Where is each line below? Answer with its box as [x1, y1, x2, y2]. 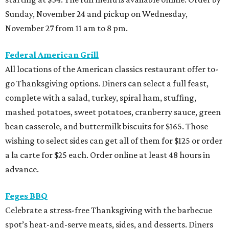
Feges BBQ [5, 191, 48, 201]
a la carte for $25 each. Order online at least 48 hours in [5, 150, 210, 161]
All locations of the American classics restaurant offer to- [5, 64, 218, 75]
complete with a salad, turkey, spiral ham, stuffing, [5, 93, 196, 103]
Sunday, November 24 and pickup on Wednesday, [5, 9, 188, 19]
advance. [5, 164, 39, 175]
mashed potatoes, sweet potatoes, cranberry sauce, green [5, 107, 221, 118]
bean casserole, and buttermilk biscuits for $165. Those [5, 121, 208, 132]
